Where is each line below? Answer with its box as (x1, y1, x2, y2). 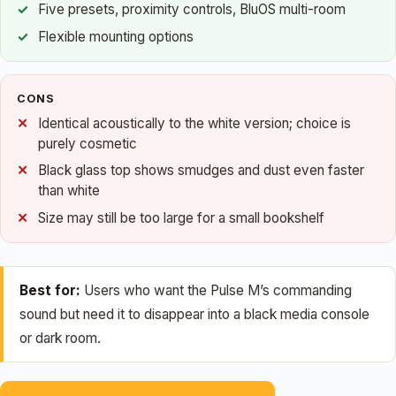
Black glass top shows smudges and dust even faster (38, 162, 364, 179)
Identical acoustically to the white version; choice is (38, 114, 351, 132)
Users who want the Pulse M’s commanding (80, 281, 352, 299)
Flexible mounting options (38, 27, 194, 45)
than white (38, 182, 100, 200)
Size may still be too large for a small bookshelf (38, 209, 324, 227)
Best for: (19, 281, 80, 299)
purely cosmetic (38, 134, 137, 152)
